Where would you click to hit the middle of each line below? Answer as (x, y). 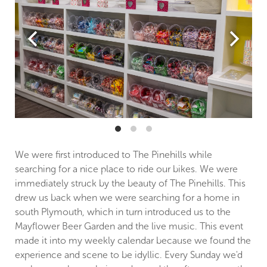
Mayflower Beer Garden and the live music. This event (129, 226)
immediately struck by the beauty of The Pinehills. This (130, 183)
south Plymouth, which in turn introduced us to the (123, 212)
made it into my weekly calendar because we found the (133, 240)
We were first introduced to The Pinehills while (114, 154)
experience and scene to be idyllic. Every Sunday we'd (129, 254)
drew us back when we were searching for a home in (127, 197)
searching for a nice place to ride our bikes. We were (126, 169)
